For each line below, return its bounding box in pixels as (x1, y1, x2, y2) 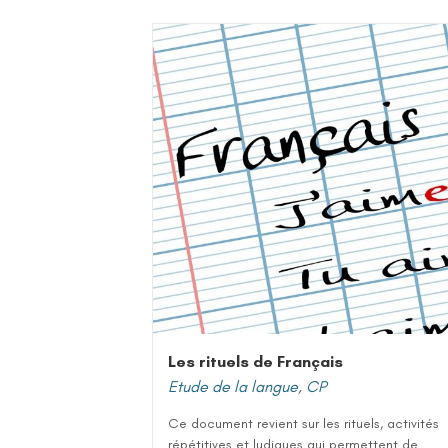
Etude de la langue (168, 377, 298, 396)
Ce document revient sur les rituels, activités (168, 415, 439, 432)
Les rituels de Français (168, 352, 343, 371)
